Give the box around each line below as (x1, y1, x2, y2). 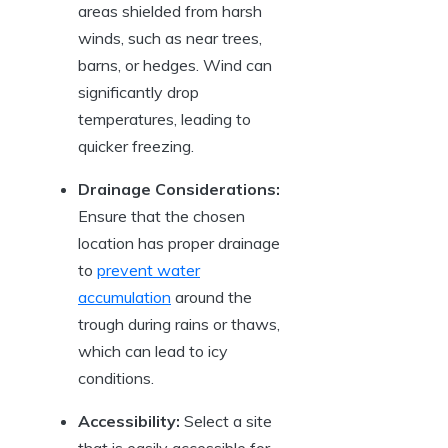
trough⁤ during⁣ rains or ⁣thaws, (78, 313, 280, 334)
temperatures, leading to (78, 108, 251, 129)
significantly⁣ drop (78, 81, 199, 102)
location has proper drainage (78, 232, 280, 253)
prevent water (97, 259, 200, 280)
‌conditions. (78, 367, 154, 388)
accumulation (78, 286, 171, 307)
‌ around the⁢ (171, 286, 252, 307)
